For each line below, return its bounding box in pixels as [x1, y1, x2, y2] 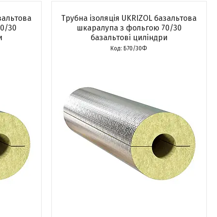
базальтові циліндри [90, 33, 168, 42]
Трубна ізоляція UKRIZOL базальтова [61, 14, 197, 23]
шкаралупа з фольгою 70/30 [76, 23, 182, 32]
